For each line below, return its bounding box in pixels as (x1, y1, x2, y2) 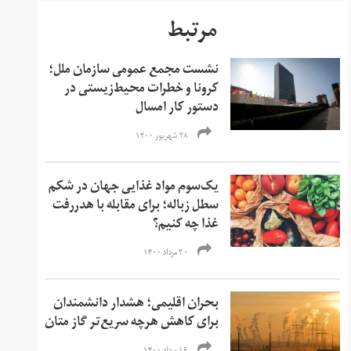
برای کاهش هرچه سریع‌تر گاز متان (45, 309, 219, 338)
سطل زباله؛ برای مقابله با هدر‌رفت (52, 192, 219, 221)
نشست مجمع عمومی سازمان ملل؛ (49, 56, 219, 85)
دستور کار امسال (136, 94, 219, 123)
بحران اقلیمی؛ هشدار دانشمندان (53, 290, 219, 319)
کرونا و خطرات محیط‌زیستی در (64, 75, 219, 104)
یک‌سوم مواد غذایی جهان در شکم (49, 173, 219, 202)
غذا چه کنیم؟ (153, 211, 219, 240)
